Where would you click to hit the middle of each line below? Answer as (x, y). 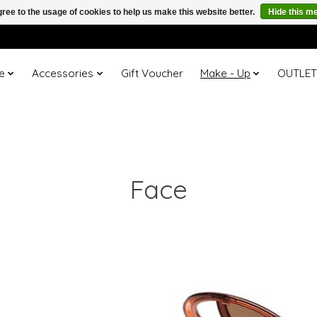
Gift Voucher (152, 74)
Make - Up (225, 74)
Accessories (63, 74)
